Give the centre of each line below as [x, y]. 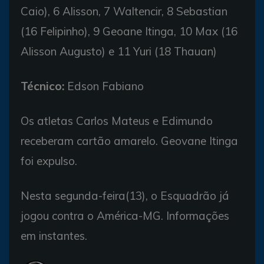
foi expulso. [49, 161]
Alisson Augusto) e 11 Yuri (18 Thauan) [119, 51]
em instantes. [54, 236]
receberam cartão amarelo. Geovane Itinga [129, 141]
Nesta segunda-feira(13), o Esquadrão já [125, 196]
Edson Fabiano [104, 86]
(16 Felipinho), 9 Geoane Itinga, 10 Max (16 [129, 31]
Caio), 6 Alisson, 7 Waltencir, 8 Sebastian [124, 11]
